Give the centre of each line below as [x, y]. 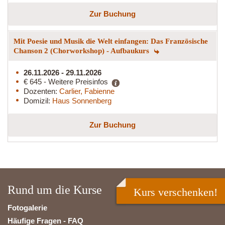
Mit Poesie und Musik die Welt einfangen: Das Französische [111, 41]
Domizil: [38, 100]
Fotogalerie [27, 207]
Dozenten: [41, 91]
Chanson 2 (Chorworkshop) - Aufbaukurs [82, 50]
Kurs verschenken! [176, 192]
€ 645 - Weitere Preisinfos [66, 81]
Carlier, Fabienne [87, 91]
